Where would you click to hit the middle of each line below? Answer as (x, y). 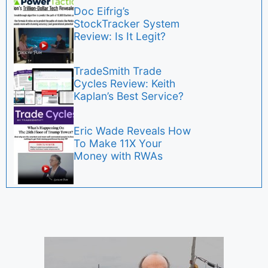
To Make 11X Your (118, 143)
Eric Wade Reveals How (132, 130)
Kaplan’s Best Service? (129, 96)
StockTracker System (127, 23)
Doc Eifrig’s (101, 11)
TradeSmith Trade (118, 71)
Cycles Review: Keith (124, 83)
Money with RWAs (118, 156)
